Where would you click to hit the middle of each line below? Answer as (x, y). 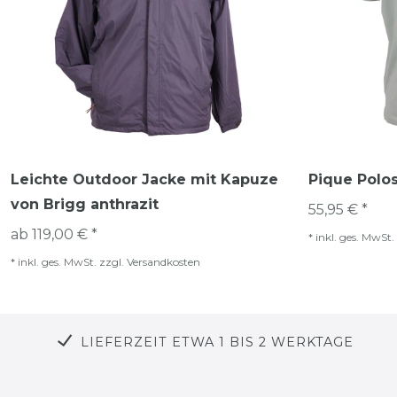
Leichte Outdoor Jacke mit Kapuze (144, 179)
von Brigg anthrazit (85, 204)
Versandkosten (163, 261)
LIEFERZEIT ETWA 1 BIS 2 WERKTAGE (217, 342)
